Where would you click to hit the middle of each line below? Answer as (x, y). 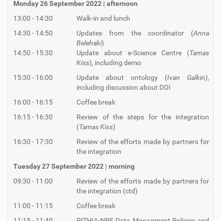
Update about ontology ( (122, 78)
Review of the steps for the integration (143, 117)
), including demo (115, 63)
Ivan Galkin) (187, 78)
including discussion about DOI (124, 88)
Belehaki (89, 43)
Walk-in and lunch (103, 18)
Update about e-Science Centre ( (133, 53)
